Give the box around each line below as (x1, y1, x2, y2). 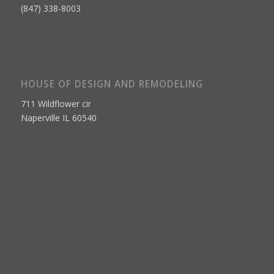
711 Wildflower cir (20, 98, 91, 110)
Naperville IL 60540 (20, 112, 97, 124)
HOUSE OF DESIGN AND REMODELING (20, 78, 203, 91)
